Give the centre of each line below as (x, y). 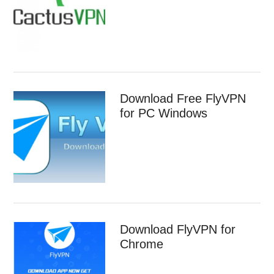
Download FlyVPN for (178, 229)
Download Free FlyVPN (183, 98)
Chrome (142, 244)
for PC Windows (164, 113)
